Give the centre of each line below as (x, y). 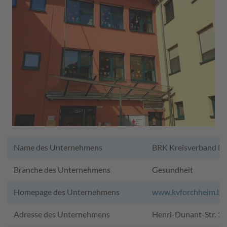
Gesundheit (173, 170)
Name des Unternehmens (58, 147)
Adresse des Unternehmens (62, 214)
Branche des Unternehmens (62, 170)
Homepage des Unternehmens (67, 192)
